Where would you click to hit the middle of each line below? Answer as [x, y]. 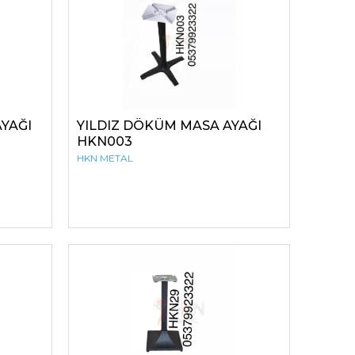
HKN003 [105, 141]
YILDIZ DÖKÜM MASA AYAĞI [169, 126]
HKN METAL [105, 158]
